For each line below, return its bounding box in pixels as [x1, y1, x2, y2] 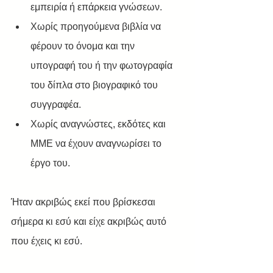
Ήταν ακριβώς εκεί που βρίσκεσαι [11, 197, 158, 207]
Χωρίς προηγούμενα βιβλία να [30, 21, 163, 32]
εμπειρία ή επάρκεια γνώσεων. [30, 2, 162, 12]
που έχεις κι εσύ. [11, 236, 82, 246]
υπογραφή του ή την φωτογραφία [30, 60, 175, 71]
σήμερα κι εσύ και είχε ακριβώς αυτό [11, 216, 169, 227]
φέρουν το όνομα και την [30, 41, 137, 51]
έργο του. [30, 158, 70, 168]
